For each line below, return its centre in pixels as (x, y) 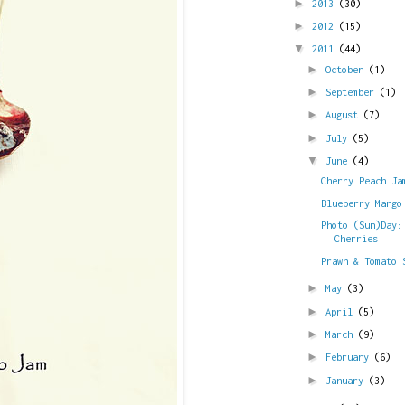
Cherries (357, 239)
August (344, 115)
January (347, 380)
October (347, 69)
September (353, 92)
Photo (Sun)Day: (362, 225)
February (350, 357)
